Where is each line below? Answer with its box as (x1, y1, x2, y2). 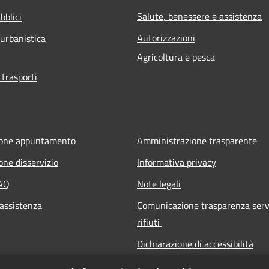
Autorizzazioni (137, 30, 195, 45)
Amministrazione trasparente (137, 133, 257, 148)
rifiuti (137, 214, 162, 229)
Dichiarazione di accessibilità (137, 236, 253, 251)
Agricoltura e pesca (137, 49, 215, 64)
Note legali (137, 176, 181, 191)
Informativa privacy (137, 154, 216, 169)
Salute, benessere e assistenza (137, 8, 262, 23)
